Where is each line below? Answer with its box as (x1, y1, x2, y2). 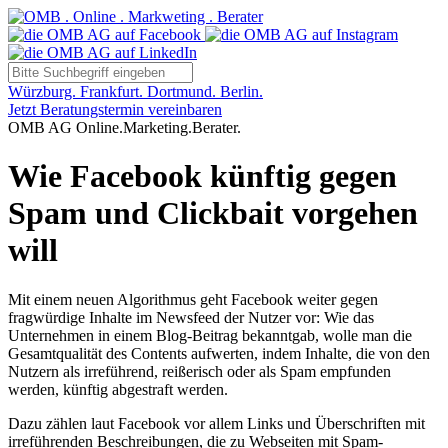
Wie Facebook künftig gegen (8, 158, 397, 195)
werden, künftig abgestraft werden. (8, 380, 228, 398)
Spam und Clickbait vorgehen (8, 195, 418, 232)
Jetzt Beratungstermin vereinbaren (8, 101, 222, 118)
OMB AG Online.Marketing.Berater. (8, 119, 241, 136)
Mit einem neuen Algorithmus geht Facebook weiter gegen (8, 290, 378, 308)
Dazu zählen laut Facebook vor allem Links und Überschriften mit (8, 414, 425, 432)
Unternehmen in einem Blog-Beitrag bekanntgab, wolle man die (8, 326, 412, 344)
